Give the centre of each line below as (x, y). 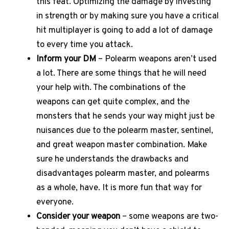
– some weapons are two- (170, 216)
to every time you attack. (86, 45)
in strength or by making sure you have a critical (128, 16)
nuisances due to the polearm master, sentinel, (125, 131)
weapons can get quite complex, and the (113, 102)
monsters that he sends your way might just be (125, 116)
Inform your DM (66, 59)
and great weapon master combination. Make (122, 145)
